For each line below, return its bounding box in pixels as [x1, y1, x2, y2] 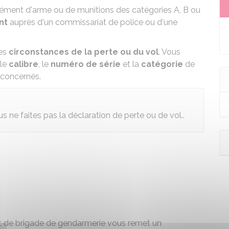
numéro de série [51, 59, 121, 69]
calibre [9, 59, 38, 69]
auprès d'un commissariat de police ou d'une [10, 17, 177, 27]
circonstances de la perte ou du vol [9, 47, 158, 57]
